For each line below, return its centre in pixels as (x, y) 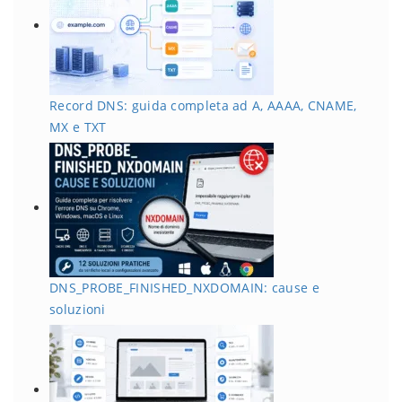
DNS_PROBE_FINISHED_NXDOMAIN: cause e (184, 287)
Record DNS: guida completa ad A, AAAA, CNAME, (203, 105)
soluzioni (78, 309)
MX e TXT (78, 127)
